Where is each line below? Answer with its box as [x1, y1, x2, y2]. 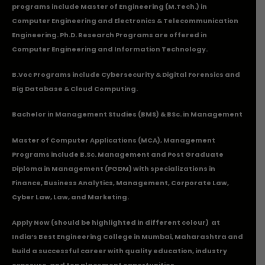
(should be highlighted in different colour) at [50, 217, 220, 227]
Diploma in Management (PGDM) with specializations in [12, 163, 215, 173]
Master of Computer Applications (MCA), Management [12, 135, 215, 145]
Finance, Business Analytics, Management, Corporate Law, [12, 177, 229, 188]
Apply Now [12, 217, 50, 227]
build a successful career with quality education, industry [12, 245, 227, 256]
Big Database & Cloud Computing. [12, 84, 138, 94]
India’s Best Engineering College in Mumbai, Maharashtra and [12, 231, 243, 241]
